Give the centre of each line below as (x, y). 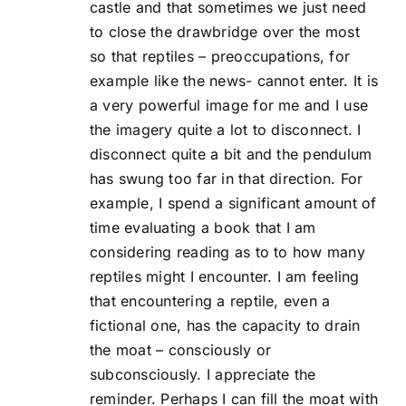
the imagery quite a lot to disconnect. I (226, 130)
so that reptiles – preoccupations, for (220, 57)
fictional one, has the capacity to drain (225, 326)
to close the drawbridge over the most (225, 32)
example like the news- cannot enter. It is (234, 81)
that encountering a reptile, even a (210, 301)
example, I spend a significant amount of (233, 203)
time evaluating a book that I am (203, 228)
